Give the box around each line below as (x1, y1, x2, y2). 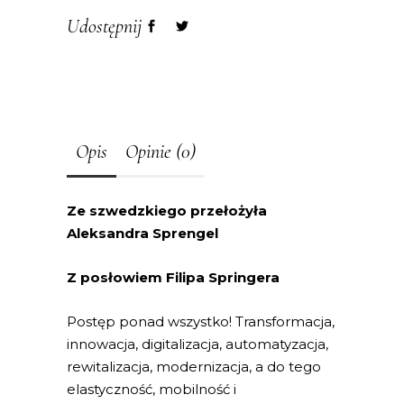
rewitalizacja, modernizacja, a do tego (67, 358, 321, 376)
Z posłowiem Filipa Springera (67, 269, 280, 287)
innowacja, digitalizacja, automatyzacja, (67, 335, 328, 353)
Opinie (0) (125, 140, 196, 164)
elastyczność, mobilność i (67, 381, 236, 399)
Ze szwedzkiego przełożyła (67, 202, 267, 220)
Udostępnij (67, 14, 142, 39)
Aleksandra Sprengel (67, 225, 218, 243)
